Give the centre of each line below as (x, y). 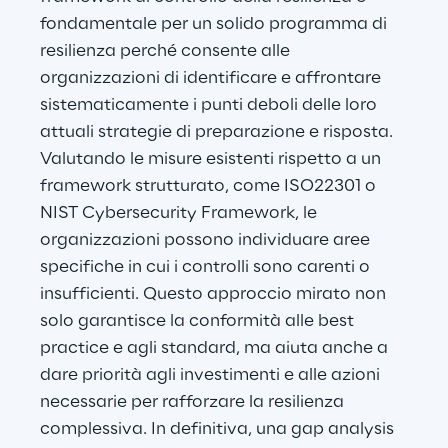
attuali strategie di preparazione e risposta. (218, 132)
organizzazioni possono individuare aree (207, 240)
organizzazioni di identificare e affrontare (212, 78)
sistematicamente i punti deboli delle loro (210, 105)
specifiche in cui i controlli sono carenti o (207, 267)
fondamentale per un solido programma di (215, 24)
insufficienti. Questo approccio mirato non (215, 294)
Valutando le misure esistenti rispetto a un (212, 159)
